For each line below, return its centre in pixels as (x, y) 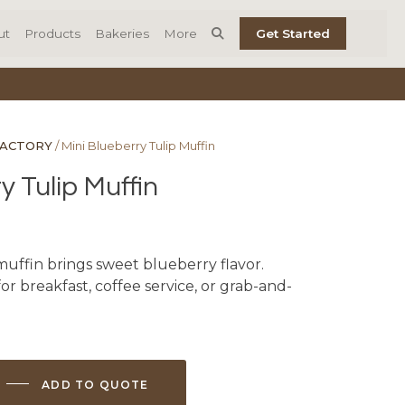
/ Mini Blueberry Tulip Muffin (134, 145)
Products (53, 34)
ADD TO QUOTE (95, 384)
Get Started (293, 34)
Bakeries (122, 34)
